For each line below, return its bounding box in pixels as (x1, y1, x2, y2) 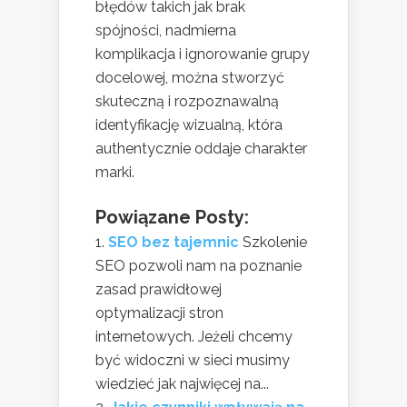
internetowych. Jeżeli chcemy (95, 327, 293, 345)
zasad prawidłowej (95, 280, 222, 298)
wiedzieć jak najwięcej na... (95, 374, 269, 392)
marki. (95, 163, 134, 181)
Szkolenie (243, 233, 307, 251)
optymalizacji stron (95, 303, 223, 322)
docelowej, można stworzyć (95, 68, 284, 86)
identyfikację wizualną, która (95, 115, 283, 134)
